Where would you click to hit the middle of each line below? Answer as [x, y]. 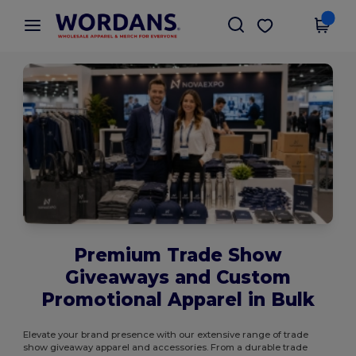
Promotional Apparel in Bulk [178, 300]
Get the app [302, 22]
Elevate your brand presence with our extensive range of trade [166, 335]
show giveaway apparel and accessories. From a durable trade [166, 348]
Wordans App [104, 17]
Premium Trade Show [178, 255]
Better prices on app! [110, 28]
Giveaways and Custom [178, 278]
